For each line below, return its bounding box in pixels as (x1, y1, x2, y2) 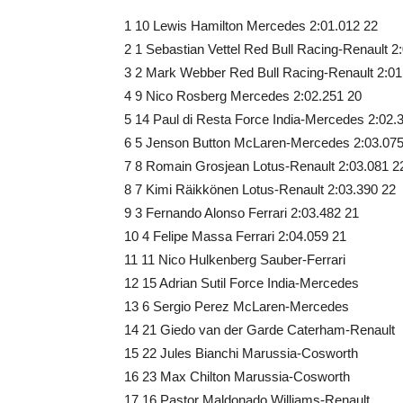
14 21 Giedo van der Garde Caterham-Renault (124, 322, 395, 337)
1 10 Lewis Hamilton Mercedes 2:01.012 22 (124, 18, 378, 33)
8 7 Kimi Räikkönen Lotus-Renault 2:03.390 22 (124, 182, 396, 197)
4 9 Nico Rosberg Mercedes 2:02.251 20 (124, 88, 362, 103)
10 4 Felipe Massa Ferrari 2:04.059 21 (124, 228, 346, 244)
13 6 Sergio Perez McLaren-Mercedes (124, 299, 349, 314)
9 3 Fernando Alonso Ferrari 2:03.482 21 (124, 205, 359, 220)
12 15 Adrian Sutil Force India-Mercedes (124, 275, 359, 291)
